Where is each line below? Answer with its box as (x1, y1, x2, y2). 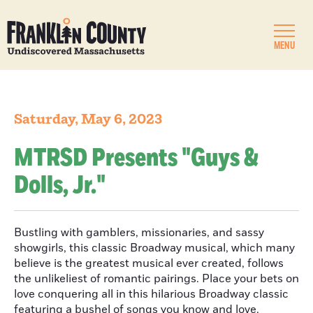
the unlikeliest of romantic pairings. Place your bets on (14, 271, 299, 286)
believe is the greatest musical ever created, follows (14, 256, 284, 271)
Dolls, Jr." (14, 168, 105, 203)
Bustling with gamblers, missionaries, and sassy (14, 225, 264, 240)
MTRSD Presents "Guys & (14, 141, 259, 175)
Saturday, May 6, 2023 (14, 110, 162, 129)
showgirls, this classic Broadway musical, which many (14, 240, 295, 256)
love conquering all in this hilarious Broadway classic (14, 286, 289, 302)
